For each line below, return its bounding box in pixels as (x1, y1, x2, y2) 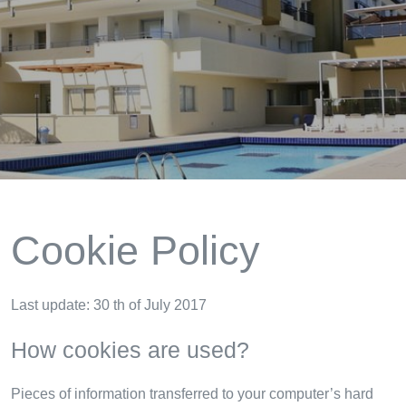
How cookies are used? (11, 336, 249, 362)
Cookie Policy (11, 227, 260, 274)
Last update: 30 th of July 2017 (11, 297, 207, 314)
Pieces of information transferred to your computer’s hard (11, 385, 373, 401)
